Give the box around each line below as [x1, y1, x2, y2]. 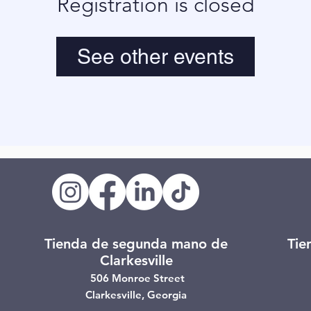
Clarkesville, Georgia [85, 288, 187, 301]
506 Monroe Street [87, 271, 185, 285]
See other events [77, 44, 234, 69]
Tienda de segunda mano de [44, 235, 228, 252]
